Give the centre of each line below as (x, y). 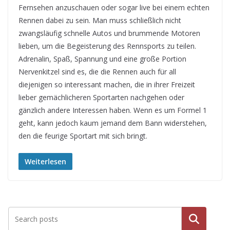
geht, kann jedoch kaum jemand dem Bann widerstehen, (113, 123)
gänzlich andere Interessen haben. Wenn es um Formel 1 (113, 110)
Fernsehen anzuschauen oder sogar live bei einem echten (114, 8)
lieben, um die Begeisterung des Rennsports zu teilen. (107, 46)
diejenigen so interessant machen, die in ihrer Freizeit (107, 85)
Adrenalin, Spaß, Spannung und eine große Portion (102, 59)
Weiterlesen (45, 162)
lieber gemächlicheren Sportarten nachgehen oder (101, 98)
